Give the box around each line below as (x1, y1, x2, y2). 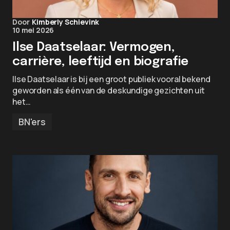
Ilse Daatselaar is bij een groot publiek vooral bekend (12, 73, 210, 85)
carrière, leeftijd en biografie (12, 55, 188, 68)
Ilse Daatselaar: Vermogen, (12, 41, 175, 54)
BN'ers (18, 116, 46, 128)
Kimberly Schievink (32, 17, 100, 27)
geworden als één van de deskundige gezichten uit (12, 85, 205, 96)
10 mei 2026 (12, 25, 54, 35)
